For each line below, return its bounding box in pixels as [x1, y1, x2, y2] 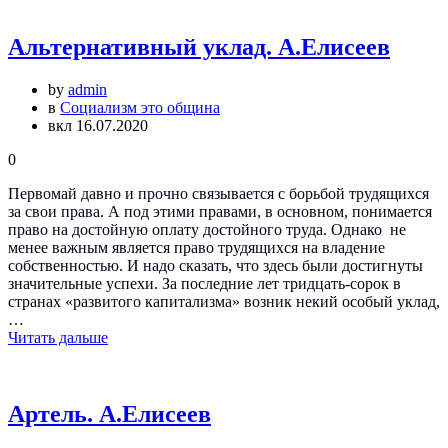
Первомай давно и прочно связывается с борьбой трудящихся [8, 184, 429, 202]
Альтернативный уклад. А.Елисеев [8, 33, 390, 60]
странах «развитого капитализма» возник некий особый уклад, [8, 292, 440, 310]
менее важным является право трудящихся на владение [8, 238, 385, 256]
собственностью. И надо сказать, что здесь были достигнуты [8, 256, 423, 274]
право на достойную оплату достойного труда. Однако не [8, 220, 406, 238]
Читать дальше [8, 328, 108, 346]
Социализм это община [60, 98, 220, 116]
